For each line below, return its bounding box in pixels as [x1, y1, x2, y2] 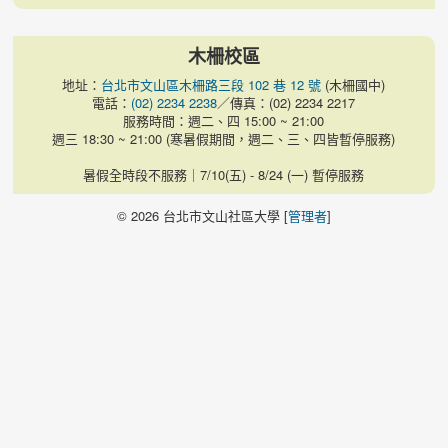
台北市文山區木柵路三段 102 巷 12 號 [101, 74, 322, 94]
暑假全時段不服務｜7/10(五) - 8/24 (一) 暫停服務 [83, 164, 365, 184]
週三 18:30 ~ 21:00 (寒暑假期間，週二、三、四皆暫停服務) [52, 128, 396, 148]
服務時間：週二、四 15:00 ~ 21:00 [123, 110, 325, 130]
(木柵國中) [321, 74, 386, 94]
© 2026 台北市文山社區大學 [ [117, 206, 288, 226]
